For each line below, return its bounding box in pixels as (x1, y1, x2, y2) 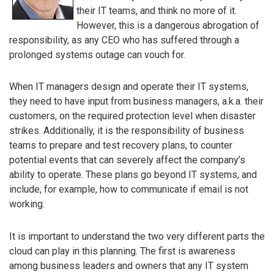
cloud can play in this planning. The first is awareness (9, 245, 235, 257)
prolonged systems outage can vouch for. (9, 48, 185, 61)
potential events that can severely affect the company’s (9, 154, 245, 166)
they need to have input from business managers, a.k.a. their (9, 95, 264, 108)
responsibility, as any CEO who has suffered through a (9, 34, 239, 46)
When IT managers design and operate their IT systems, (9, 81, 248, 93)
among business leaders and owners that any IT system (9, 260, 248, 272)
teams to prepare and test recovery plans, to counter (9, 139, 232, 152)
